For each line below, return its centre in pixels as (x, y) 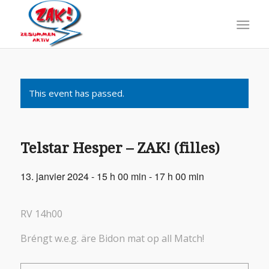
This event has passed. (76, 93)
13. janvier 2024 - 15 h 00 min (83, 176)
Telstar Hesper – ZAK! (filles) (120, 148)
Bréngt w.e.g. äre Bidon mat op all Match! (112, 238)
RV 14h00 (41, 214)
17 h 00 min (179, 176)
